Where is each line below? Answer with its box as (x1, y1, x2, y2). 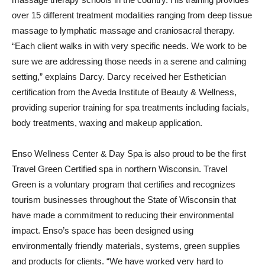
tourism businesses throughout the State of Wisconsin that (12, 195, 236, 205)
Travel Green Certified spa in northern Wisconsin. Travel (12, 164, 227, 174)
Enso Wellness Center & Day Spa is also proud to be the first (12, 148, 246, 159)
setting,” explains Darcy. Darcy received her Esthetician (12, 72, 226, 82)
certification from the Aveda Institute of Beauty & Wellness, (12, 87, 237, 97)
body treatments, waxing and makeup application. (12, 118, 202, 128)
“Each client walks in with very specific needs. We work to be (12, 41, 247, 51)
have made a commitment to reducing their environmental (12, 210, 234, 220)
